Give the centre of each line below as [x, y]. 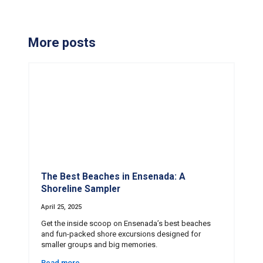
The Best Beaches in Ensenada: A [113, 177]
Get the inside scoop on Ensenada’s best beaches [126, 224]
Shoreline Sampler [81, 189]
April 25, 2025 [61, 207]
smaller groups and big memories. [102, 245]
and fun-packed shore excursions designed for [121, 234]
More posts [62, 42]
